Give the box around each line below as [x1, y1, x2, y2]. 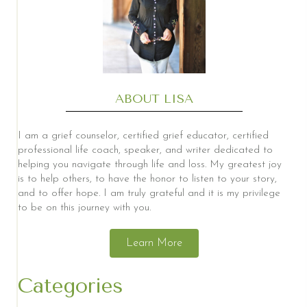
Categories [18, 273, 123, 298]
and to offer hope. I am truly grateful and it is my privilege [18, 188, 280, 199]
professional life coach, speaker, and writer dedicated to [18, 145, 273, 156]
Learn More [126, 237, 182, 249]
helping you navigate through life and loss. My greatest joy [18, 159, 282, 170]
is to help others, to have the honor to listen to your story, [18, 173, 277, 184]
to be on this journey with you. [18, 202, 151, 213]
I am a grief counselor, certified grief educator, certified [18, 130, 269, 141]
